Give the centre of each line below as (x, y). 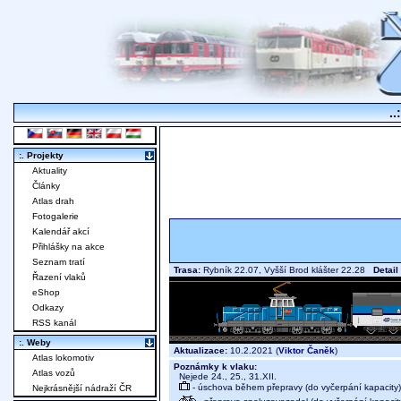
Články (46, 186)
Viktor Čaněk (307, 351)
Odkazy (48, 308)
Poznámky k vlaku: (215, 367)
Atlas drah (53, 201)
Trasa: (187, 270)
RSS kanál (54, 323)
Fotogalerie (55, 217)
